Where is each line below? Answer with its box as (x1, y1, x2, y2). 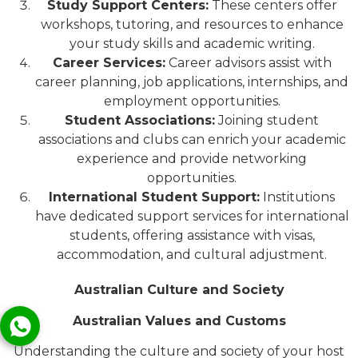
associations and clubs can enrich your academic (38, 132, 346, 148)
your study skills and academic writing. (69, 36, 315, 52)
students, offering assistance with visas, (69, 228, 315, 244)
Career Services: (52, 55, 165, 71)
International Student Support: (49, 189, 260, 205)
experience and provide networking (77, 151, 307, 167)
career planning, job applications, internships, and (35, 74, 348, 90)
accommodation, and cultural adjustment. (57, 247, 327, 263)
